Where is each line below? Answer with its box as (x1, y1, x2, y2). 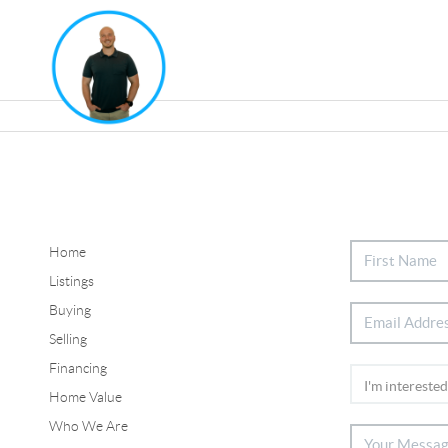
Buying (48, 301, 91, 318)
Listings (48, 272, 94, 289)
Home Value (48, 388, 122, 405)
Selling (48, 330, 87, 347)
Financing (48, 359, 107, 376)
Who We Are (48, 417, 128, 434)
